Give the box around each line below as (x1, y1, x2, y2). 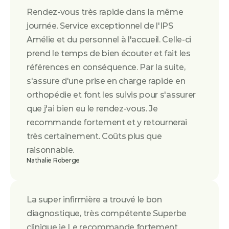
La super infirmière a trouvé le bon (27, 195, 162, 204)
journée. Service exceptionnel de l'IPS (27, 21, 173, 31)
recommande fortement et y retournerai (27, 118, 188, 127)
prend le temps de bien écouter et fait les (27, 49, 191, 58)
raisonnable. (27, 145, 75, 155)
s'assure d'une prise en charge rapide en (27, 76, 186, 86)
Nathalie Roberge (27, 156, 80, 164)
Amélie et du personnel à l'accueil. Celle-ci (27, 35, 191, 44)
